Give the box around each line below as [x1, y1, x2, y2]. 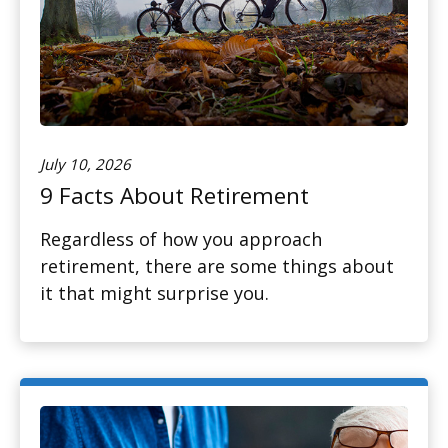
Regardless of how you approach [40, 227, 322, 252]
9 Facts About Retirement [40, 180, 309, 212]
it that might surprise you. [40, 281, 269, 306]
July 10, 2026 [40, 154, 131, 175]
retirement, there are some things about [40, 254, 394, 279]
